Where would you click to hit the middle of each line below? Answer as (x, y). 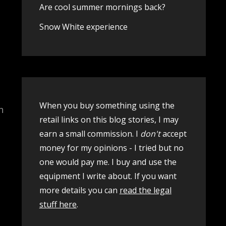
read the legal (145, 190)
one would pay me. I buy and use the (108, 162)
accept (174, 134)
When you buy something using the (107, 105)
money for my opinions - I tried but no (111, 148)
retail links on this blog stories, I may (109, 120)
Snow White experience (83, 27)
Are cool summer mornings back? (102, 7)
